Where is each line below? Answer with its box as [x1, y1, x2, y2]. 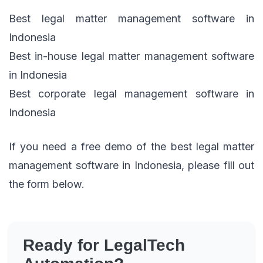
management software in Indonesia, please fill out [9, 159, 254, 172]
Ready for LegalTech [23, 236, 185, 255]
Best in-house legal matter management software [9, 50, 254, 63]
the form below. [9, 178, 85, 191]
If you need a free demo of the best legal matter [9, 140, 254, 153]
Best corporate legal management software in [9, 87, 254, 100]
